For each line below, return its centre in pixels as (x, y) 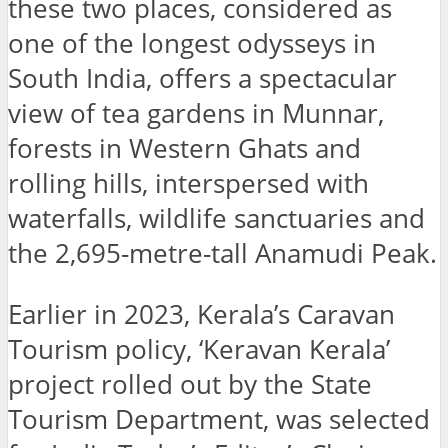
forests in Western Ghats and (184, 149)
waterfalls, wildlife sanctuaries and (216, 219)
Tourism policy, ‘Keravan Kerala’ (199, 350)
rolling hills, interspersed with (188, 184)
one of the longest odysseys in (192, 44)
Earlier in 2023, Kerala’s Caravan (201, 315)
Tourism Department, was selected (219, 420)
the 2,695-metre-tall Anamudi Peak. (222, 254)
